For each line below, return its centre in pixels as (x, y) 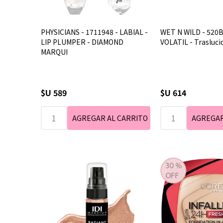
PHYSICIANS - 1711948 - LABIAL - (94, 32)
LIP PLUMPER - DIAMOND (82, 42)
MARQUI (54, 52)
